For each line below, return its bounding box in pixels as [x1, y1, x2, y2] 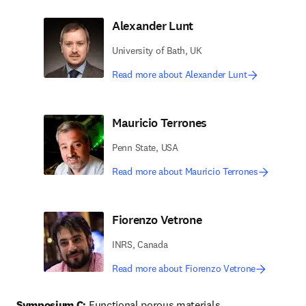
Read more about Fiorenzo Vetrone [112, 262, 256, 275]
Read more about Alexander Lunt [112, 68, 247, 81]
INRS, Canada [112, 238, 168, 251]
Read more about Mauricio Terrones [112, 165, 258, 178]
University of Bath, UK [112, 44, 202, 57]
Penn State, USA [112, 141, 178, 154]
